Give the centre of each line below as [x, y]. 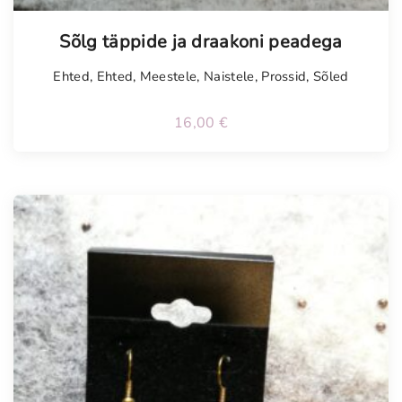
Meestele [168, 77]
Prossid [284, 77]
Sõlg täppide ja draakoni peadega [201, 42]
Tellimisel [77, 24]
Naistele [229, 77]
